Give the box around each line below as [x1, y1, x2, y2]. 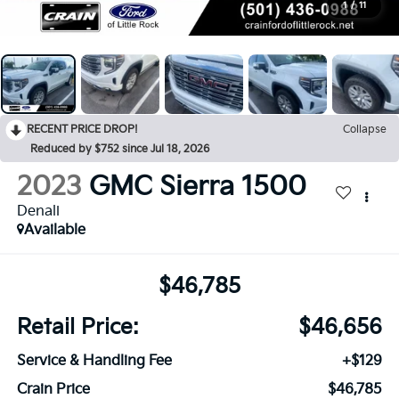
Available [23, 222, 85, 240]
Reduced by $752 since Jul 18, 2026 [30, 142, 209, 157]
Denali [16, 203, 60, 221]
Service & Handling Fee [16, 352, 172, 370]
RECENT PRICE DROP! [27, 123, 138, 137]
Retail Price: [16, 313, 138, 340]
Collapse [343, 123, 387, 137]
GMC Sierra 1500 [88, 171, 306, 204]
